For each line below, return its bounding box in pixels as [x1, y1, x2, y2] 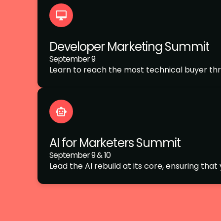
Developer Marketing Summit [49, 38, 210, 55]
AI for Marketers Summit [49, 135, 181, 151]
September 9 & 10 [49, 149, 110, 161]
